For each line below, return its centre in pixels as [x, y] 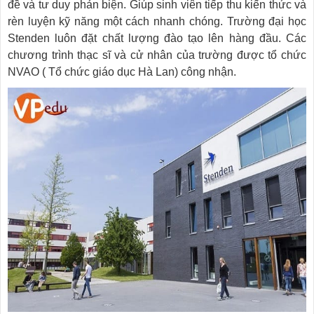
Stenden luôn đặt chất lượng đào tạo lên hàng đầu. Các [157, 38]
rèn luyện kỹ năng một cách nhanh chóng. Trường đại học [157, 21]
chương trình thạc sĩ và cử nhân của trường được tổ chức [157, 55]
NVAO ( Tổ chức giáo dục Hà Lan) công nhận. [122, 72]
